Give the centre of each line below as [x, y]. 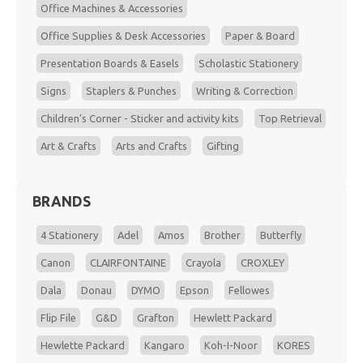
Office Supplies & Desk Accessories [123, 35]
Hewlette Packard [83, 345]
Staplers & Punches [131, 90]
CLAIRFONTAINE [128, 262]
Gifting [223, 145]
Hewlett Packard [233, 317]
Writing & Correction [245, 90]
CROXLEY [263, 262]
